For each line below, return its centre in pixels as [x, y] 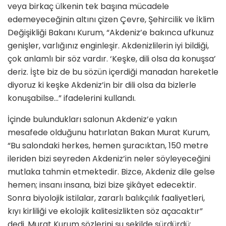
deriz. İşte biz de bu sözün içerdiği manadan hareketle [113, 72]
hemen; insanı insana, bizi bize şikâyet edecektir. [102, 185]
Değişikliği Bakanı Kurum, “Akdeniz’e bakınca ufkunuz [111, 33]
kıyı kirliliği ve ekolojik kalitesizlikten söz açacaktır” [105, 211]
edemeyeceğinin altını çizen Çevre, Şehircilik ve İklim [111, 20]
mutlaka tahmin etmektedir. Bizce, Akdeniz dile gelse [111, 172]
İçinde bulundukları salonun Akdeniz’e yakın [92, 120]
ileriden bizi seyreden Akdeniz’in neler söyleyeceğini [109, 159]
